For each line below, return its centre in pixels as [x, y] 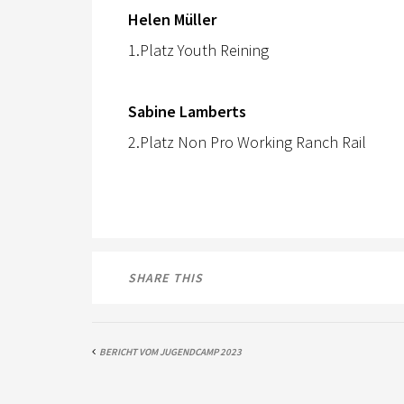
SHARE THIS [165, 277]
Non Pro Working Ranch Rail [272, 142]
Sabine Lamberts [187, 111]
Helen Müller [172, 19]
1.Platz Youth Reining [198, 50]
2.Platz [153, 142]
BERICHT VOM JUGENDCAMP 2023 [170, 351]
